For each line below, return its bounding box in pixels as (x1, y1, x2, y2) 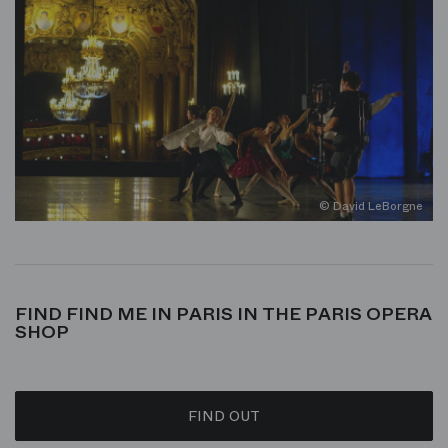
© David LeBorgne (319, 197, 423, 216)
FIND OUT (188, 406, 260, 427)
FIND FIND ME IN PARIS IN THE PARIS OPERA (15, 301, 432, 328)
